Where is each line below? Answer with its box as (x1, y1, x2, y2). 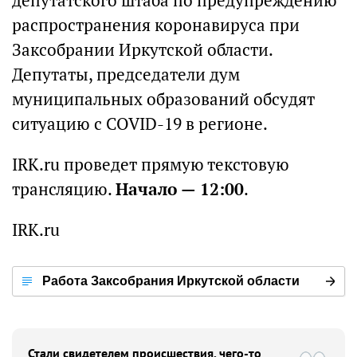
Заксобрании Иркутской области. (12, 39, 273, 61)
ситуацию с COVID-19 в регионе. (12, 113, 268, 135)
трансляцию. (12, 178, 116, 200)
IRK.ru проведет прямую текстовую (12, 154, 289, 175)
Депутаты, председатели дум (12, 64, 240, 85)
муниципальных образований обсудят (12, 88, 315, 110)
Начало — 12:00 (116, 178, 244, 200)
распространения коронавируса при (12, 14, 300, 36)
